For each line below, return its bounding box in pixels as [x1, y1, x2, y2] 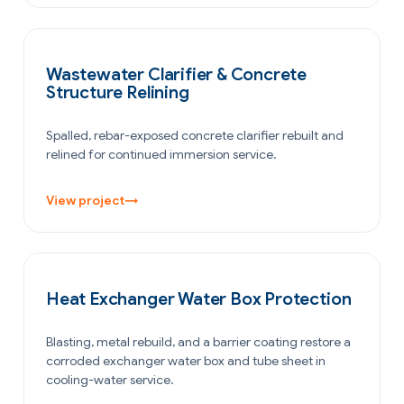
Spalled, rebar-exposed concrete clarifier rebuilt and [46, 126, 344, 143]
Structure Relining [46, 81, 189, 103]
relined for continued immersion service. [46, 145, 277, 162]
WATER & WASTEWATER [48, 47, 179, 60]
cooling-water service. [46, 371, 174, 388]
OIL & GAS [48, 271, 114, 285]
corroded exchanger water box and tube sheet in [46, 352, 326, 369]
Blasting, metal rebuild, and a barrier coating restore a [46, 333, 351, 350]
